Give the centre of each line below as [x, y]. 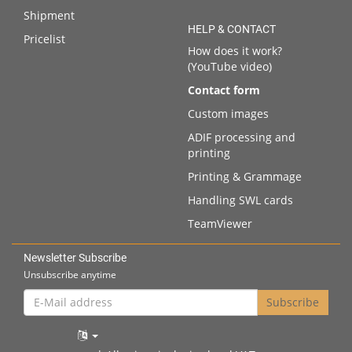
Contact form [224, 90]
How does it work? [235, 50]
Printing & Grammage [245, 176]
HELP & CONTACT [232, 29]
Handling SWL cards [240, 200]
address [44, 327]
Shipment [49, 15]
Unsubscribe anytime [70, 274]
